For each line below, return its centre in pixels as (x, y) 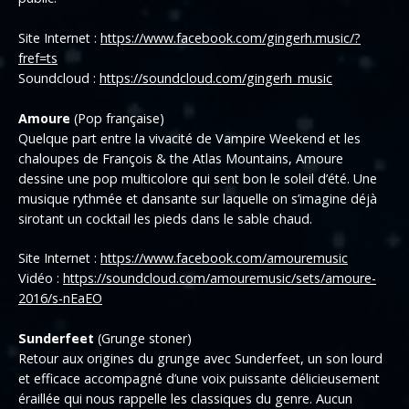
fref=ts (38, 58)
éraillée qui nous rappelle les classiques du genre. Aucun (185, 398)
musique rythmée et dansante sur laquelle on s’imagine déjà (198, 198)
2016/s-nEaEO (60, 299)
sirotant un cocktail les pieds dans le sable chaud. (165, 218)
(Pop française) (117, 118)
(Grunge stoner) (143, 338)
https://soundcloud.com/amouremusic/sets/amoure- (220, 278)
